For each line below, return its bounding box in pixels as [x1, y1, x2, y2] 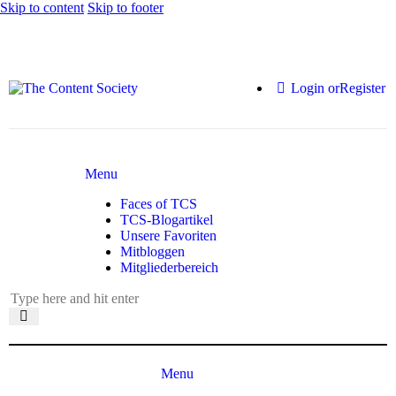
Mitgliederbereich [119, 260, 218, 275]
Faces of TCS [119, 196, 197, 211]
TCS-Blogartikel [119, 212, 213, 227]
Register [339, 80, 386, 95]
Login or [291, 80, 340, 95]
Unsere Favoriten [119, 228, 217, 243]
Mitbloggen [119, 244, 185, 259]
